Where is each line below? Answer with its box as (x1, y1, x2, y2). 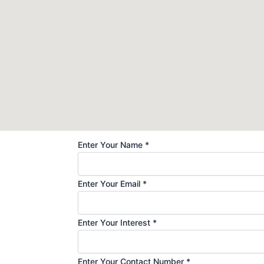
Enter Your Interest (78, 217, 153, 228)
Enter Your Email (78, 179, 143, 189)
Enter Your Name (78, 140, 145, 150)
